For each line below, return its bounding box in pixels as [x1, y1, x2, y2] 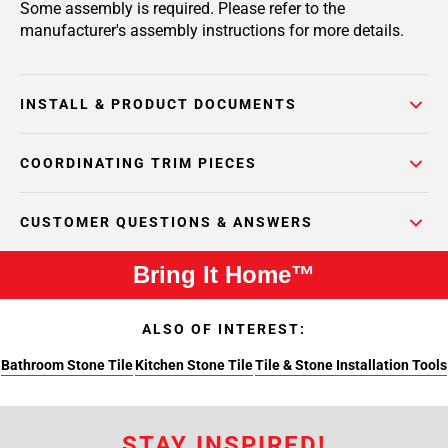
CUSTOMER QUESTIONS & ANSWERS [20, 214, 313, 230]
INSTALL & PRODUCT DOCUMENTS [20, 96, 297, 112]
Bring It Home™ [133, 261, 315, 288]
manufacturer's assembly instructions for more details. [20, 21, 404, 40]
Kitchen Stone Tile [135, 357, 253, 373]
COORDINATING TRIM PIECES [20, 155, 257, 171]
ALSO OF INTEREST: [142, 321, 306, 337]
